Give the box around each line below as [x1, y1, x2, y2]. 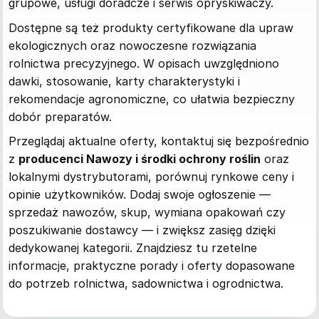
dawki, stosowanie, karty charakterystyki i [9, 73, 240, 88]
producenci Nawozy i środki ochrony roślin [19, 152, 261, 167]
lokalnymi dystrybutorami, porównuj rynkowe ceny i [9, 169, 294, 184]
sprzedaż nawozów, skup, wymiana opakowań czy [9, 205, 286, 220]
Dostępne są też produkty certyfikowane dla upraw [9, 20, 293, 35]
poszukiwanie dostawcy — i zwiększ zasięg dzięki [9, 223, 276, 238]
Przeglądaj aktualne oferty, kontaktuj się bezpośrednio [9, 134, 309, 149]
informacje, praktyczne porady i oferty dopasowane [9, 258, 295, 273]
